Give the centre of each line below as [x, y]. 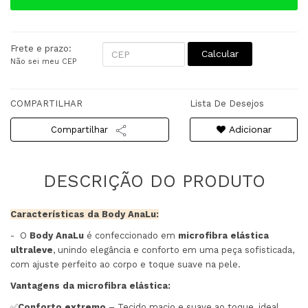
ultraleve [32, 250]
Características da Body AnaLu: [85, 214]
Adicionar [248, 130]
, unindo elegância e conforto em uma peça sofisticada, [174, 250]
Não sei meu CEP [43, 62]
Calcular [220, 54]
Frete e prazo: [41, 49]
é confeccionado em [131, 236]
